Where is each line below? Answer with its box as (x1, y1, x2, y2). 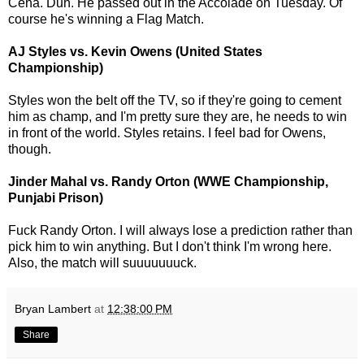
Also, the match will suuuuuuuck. (8, 255, 197, 270)
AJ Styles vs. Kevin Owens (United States (8, 44, 262, 58)
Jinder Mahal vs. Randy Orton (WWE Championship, (8, 174, 328, 188)
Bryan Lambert (15, 301, 91, 315)
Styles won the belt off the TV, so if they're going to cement (8, 93, 341, 107)
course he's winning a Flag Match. (8, 11, 204, 26)
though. (8, 141, 51, 156)
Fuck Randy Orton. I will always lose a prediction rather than (8, 223, 353, 237)
